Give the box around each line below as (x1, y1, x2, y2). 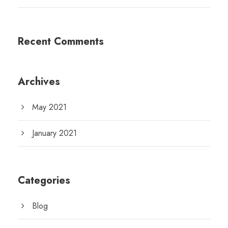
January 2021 (32, 127, 77, 139)
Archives (18, 74, 60, 90)
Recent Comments (18, 34, 104, 49)
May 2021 (32, 101, 67, 113)
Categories (18, 173, 70, 188)
